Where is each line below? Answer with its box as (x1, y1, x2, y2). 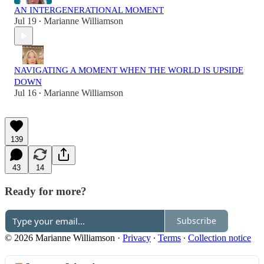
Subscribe (177, 215, 216, 227)
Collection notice (188, 232, 251, 243)
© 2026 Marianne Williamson (5, 232, 115, 243)
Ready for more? (5, 185, 87, 198)
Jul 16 (14, 88, 37, 98)
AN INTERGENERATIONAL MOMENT (14, 5, 164, 15)
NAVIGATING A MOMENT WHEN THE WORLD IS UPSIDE (14, 65, 243, 75)
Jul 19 (14, 16, 37, 27)
